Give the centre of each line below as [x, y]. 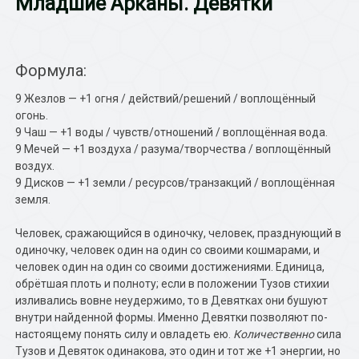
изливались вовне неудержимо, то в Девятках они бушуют [172, 301]
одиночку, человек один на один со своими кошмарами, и [168, 250]
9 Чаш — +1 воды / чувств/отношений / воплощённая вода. [172, 132]
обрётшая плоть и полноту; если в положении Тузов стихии [173, 284]
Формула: [51, 71]
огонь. [32, 115]
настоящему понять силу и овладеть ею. [125, 334]
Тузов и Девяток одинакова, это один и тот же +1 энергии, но [178, 351]
